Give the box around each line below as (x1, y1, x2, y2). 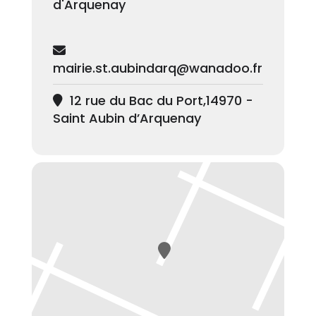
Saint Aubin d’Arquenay (52, 109, 201, 127)
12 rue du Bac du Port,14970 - (66, 91, 253, 109)
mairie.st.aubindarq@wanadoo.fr (52, 59, 262, 77)
